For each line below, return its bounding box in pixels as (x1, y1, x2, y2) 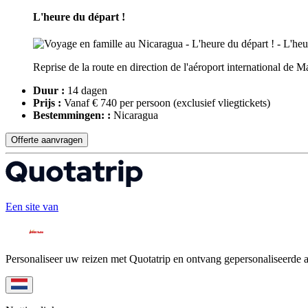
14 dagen (65, 84, 107, 96)
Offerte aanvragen (11, 134, 82, 145)
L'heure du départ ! (33, 10, 125, 23)
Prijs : (33, 96, 61, 109)
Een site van (5, 201, 58, 213)
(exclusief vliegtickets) (173, 96, 270, 109)
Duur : (33, 84, 65, 96)
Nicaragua (111, 109, 158, 121)
